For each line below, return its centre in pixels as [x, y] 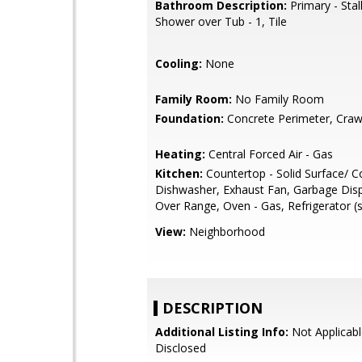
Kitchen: [179, 173]
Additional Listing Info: [222, 332]
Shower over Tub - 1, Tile [221, 21]
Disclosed [181, 348]
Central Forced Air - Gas [269, 154]
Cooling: [179, 63]
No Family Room [278, 99]
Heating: [180, 154]
